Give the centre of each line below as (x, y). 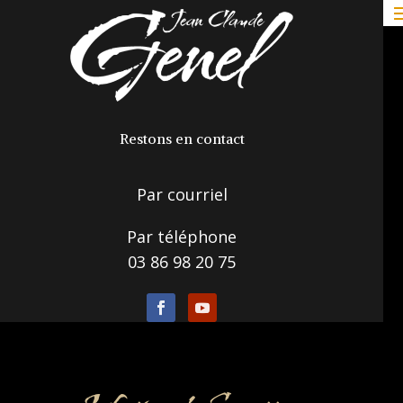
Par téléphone (182, 236)
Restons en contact (182, 138)
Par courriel (182, 194)
